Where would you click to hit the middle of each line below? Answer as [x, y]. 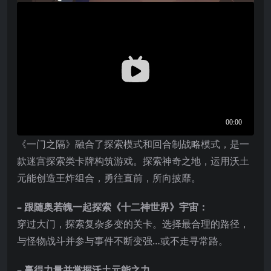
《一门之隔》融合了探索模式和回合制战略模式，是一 [133, 144]
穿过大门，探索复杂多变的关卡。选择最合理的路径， [133, 224]
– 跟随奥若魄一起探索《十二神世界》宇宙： [113, 207]
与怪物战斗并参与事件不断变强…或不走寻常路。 [122, 240]
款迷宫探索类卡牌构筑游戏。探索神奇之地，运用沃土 [133, 161]
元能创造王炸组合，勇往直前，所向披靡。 [109, 178]
